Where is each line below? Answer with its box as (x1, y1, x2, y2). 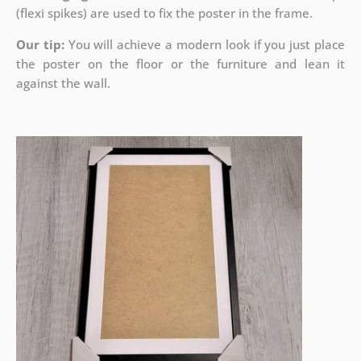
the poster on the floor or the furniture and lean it (15, 56, 346, 73)
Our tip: (15, 36, 64, 53)
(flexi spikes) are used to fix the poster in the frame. (15, 5, 313, 22)
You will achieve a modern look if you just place (64, 36, 346, 53)
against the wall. (15, 75, 110, 92)
